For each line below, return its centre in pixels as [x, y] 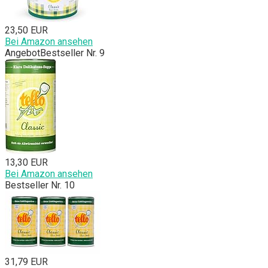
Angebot [22, 53]
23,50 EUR [26, 31]
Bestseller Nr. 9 [72, 53]
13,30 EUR [26, 163]
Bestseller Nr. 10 [40, 185]
